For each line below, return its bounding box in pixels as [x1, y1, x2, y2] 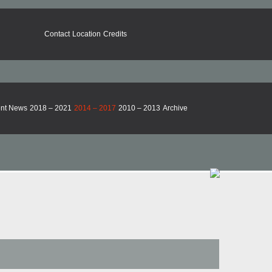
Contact [44, 30, 70, 38]
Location [72, 30, 101, 38]
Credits [103, 30, 127, 38]
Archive [163, 104, 188, 112]
